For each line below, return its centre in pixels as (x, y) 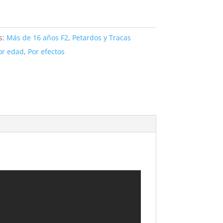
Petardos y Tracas (101, 38)
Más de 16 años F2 (37, 38)
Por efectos (46, 52)
